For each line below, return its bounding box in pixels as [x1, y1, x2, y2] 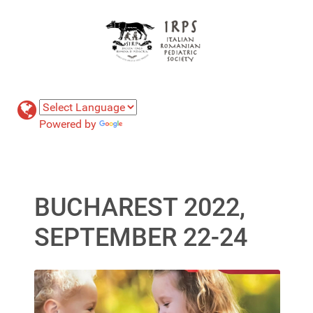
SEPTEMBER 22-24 [34, 222, 247, 252]
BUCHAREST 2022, [34, 192, 245, 222]
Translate [125, 117, 171, 131]
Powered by [39, 117, 99, 131]
